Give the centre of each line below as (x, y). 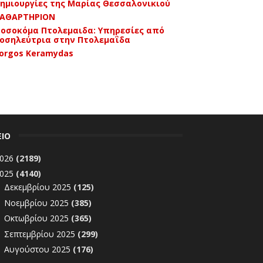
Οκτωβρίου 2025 (38, 218)
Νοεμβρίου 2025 (38, 203)
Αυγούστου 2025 (39, 249)
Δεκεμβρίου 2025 (39, 187)
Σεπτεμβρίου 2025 (41, 234)
